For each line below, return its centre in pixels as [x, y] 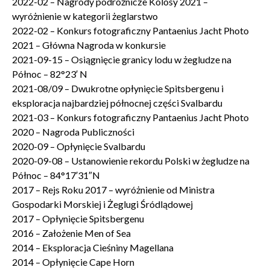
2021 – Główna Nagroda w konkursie [89, 45]
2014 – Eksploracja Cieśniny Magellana [93, 247]
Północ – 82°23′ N [50, 74]
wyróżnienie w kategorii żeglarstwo [85, 16]
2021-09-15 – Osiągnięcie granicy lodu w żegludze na [122, 59]
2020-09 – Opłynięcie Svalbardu [79, 146]
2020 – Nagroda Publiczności [73, 132]
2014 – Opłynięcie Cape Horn [73, 262]
